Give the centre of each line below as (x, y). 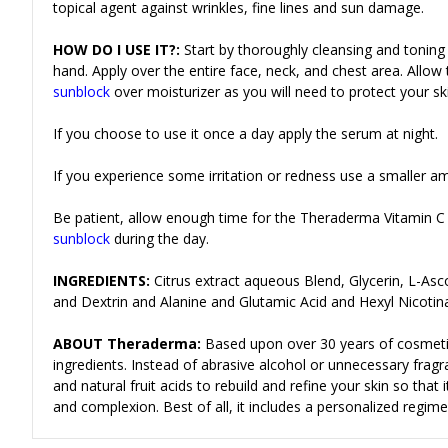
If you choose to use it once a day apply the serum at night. (245, 133)
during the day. (161, 238)
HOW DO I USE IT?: (116, 49)
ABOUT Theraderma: (127, 343)
